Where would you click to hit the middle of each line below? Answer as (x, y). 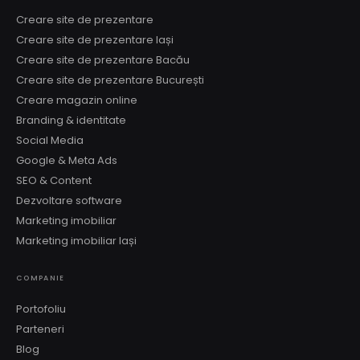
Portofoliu (41, 309)
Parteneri (40, 329)
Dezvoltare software (69, 200)
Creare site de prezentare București (110, 80)
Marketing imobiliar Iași (76, 241)
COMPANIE (41, 278)
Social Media (50, 140)
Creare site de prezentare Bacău (103, 60)
